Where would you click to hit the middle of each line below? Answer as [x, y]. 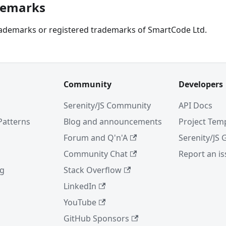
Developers [201, 84]
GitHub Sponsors [96, 218]
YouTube [80, 202]
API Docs [195, 105]
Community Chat [96, 154]
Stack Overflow [93, 170]
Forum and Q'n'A [96, 138]
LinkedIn [80, 186]
